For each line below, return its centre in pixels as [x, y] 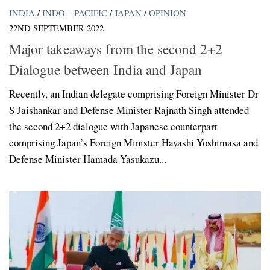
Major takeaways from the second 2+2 [116, 49]
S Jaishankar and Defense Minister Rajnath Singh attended [129, 110]
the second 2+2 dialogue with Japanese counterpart [113, 126]
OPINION [168, 13]
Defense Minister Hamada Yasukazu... [88, 159]
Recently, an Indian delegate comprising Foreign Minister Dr [134, 93]
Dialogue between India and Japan [105, 69]
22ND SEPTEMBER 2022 [56, 28]
